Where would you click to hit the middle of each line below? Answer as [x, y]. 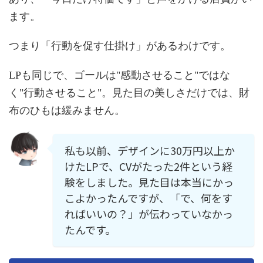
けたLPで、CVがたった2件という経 [149, 166]
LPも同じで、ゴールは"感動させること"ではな [119, 75]
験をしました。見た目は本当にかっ [149, 182]
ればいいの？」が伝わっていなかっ [149, 214]
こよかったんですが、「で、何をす [149, 198]
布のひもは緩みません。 [67, 111]
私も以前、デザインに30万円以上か [150, 151]
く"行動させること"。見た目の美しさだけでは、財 [129, 93]
